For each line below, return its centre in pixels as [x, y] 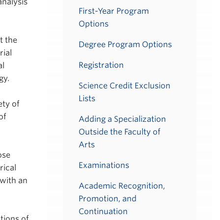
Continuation [103, 211]
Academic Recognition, [122, 186]
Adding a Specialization [122, 119]
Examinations [104, 165]
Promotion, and [108, 199]
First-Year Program [114, 11]
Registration [101, 65]
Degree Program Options [125, 44]
